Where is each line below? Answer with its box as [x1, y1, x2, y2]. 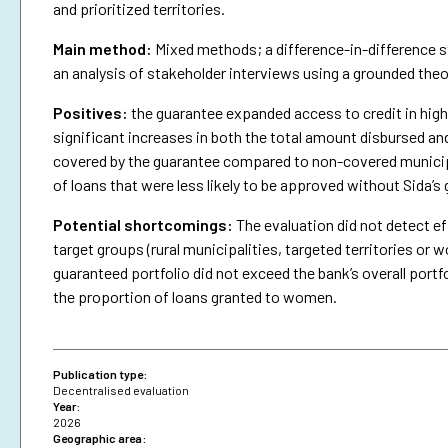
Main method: [53, 39, 152, 59]
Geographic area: [53, 431, 146, 446]
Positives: [53, 103, 128, 123]
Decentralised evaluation [53, 383, 189, 398]
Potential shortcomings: [53, 215, 233, 235]
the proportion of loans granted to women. [53, 287, 337, 307]
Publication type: [53, 367, 147, 382]
